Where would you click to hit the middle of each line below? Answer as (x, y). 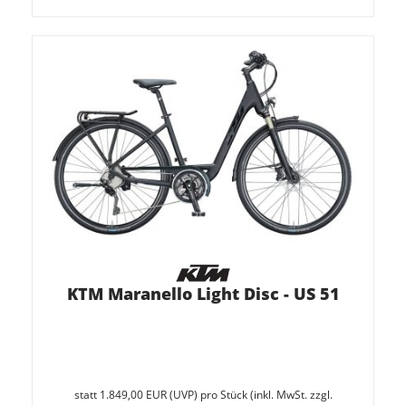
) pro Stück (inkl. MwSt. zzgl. (263, 395)
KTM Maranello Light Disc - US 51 (203, 294)
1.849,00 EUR (133, 395)
